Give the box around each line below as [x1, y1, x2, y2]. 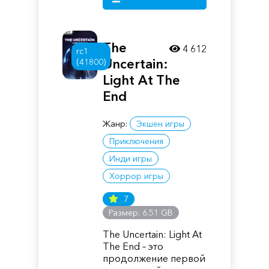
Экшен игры [136, 118, 185, 129]
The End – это [103, 240, 164, 252]
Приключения [109, 136, 164, 147]
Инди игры [109, 153, 153, 164]
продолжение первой [103, 252, 206, 264]
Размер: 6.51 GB [109, 207, 174, 218]
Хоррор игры [109, 171, 164, 181]
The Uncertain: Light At [103, 228, 202, 240]
